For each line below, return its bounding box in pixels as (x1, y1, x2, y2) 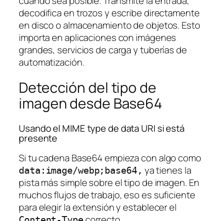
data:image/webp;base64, (19, 165, 143, 176)
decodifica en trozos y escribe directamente (19, 6, 200, 19)
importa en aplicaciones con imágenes (19, 31, 177, 44)
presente (19, 131, 58, 145)
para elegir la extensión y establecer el (19, 201, 177, 214)
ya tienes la (142, 164, 191, 177)
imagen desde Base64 (19, 94, 163, 113)
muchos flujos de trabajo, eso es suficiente (19, 188, 195, 202)
